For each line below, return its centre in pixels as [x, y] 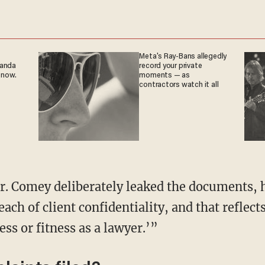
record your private [171, 66]
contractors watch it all [179, 85]
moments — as [164, 75]
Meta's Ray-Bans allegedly [183, 56]
